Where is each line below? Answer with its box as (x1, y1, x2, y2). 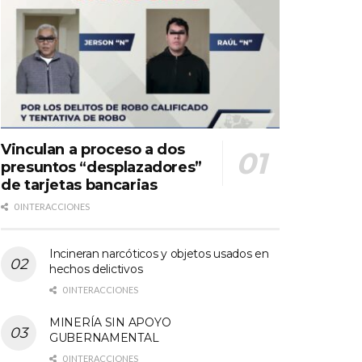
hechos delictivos (49, 261, 143, 276)
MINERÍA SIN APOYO (49, 314, 171, 330)
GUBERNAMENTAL (49, 330, 159, 345)
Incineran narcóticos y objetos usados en (49, 246, 269, 261)
